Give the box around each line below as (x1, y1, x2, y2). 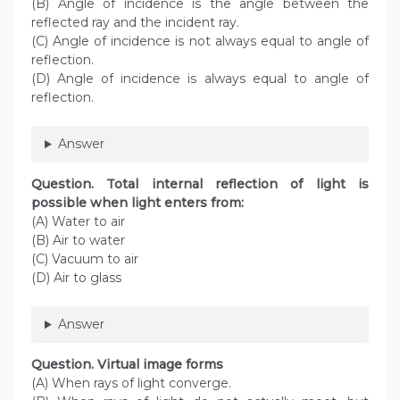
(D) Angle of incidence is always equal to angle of (31, 71, 369, 87)
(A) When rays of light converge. (31, 375, 231, 392)
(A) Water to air (31, 213, 125, 230)
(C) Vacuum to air (31, 251, 138, 268)
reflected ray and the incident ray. (31, 14, 239, 31)
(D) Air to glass (31, 270, 121, 287)
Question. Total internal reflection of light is (31, 176, 369, 193)
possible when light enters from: (31, 195, 244, 212)
